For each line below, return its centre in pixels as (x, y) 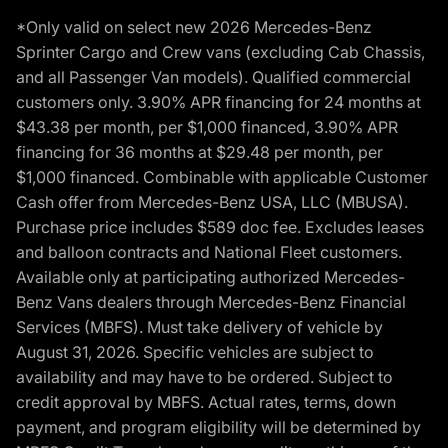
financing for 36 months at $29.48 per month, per (199, 151)
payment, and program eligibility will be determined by (218, 426)
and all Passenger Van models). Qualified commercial (213, 76)
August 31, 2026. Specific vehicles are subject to (195, 351)
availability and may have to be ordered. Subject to (204, 376)
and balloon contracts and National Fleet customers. (209, 251)
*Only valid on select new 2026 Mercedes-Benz (194, 26)
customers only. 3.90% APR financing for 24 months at (218, 101)
